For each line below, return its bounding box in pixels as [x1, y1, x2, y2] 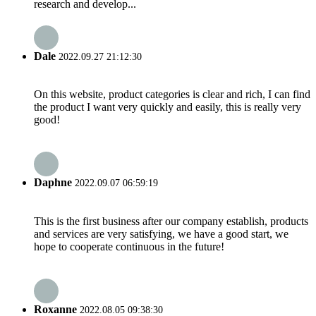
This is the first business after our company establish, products [34, 214, 308, 227]
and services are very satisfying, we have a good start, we [34, 227, 288, 240]
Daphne [34, 176, 72, 189]
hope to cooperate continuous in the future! [34, 240, 224, 253]
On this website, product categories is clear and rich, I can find [34, 88, 310, 101]
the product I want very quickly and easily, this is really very [34, 101, 301, 114]
